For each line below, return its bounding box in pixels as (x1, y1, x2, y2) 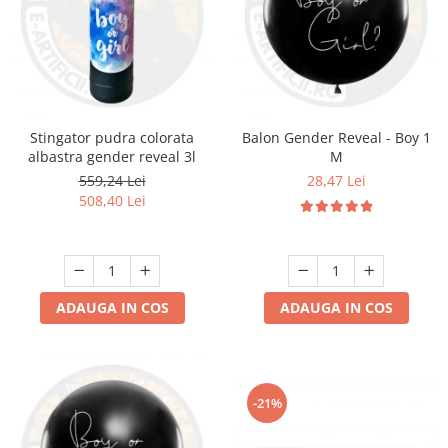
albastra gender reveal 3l (28, 147, 196, 167)
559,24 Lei (78, 171, 146, 191)
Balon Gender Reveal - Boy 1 (241, 128, 431, 148)
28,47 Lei (306, 171, 366, 191)
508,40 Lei (78, 191, 146, 211)
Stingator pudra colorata (30, 128, 194, 148)
